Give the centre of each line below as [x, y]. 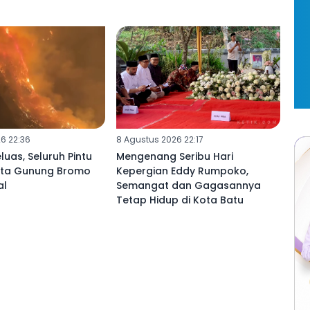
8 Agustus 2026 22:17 [159, 140]
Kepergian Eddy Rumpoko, [182, 171]
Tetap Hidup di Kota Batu [180, 200]
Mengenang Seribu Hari [174, 157]
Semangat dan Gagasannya [188, 186]
